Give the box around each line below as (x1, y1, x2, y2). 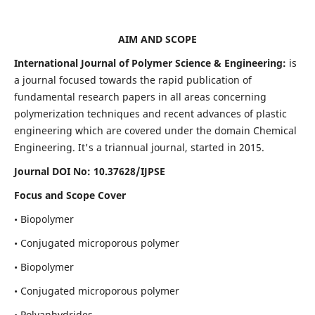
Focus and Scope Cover (13, 188, 126, 202)
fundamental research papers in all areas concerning (13, 90, 266, 104)
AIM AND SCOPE (118, 32, 197, 46)
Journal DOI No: (13, 165, 91, 179)
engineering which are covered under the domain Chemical (13, 124, 297, 138)
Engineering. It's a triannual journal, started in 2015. (13, 141, 264, 155)
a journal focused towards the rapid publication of (13, 73, 252, 87)
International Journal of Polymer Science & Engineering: (13, 56, 286, 70)
